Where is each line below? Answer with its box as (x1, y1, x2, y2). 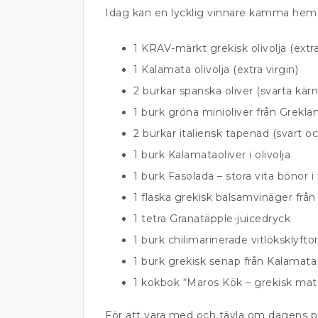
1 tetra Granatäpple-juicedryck (133, 212, 290, 225)
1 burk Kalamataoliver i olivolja (133, 148, 290, 161)
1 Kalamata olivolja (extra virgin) (133, 63, 298, 76)
